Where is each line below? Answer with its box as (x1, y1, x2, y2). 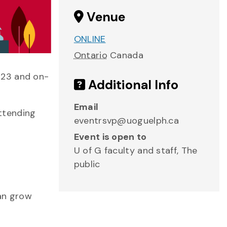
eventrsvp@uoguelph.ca (73, 115, 179, 127)
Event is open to (73, 131, 147, 143)
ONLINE (73, 33, 106, 45)
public (73, 158, 100, 170)
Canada (110, 49, 143, 61)
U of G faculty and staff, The (73, 144, 198, 157)
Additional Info (85, 77, 179, 93)
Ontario (73, 49, 107, 61)
